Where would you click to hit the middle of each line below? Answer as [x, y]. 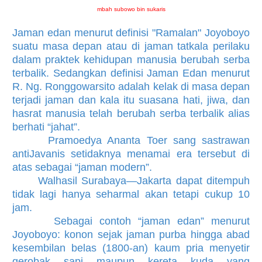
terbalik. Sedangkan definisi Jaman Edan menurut [131, 73]
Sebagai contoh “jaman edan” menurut [131, 221]
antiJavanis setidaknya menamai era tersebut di [131, 154]
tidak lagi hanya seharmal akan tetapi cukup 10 [131, 194]
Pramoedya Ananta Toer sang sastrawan [131, 140]
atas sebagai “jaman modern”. [82, 167]
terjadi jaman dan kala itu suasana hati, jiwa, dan [131, 100]
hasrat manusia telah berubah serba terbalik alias [131, 113]
